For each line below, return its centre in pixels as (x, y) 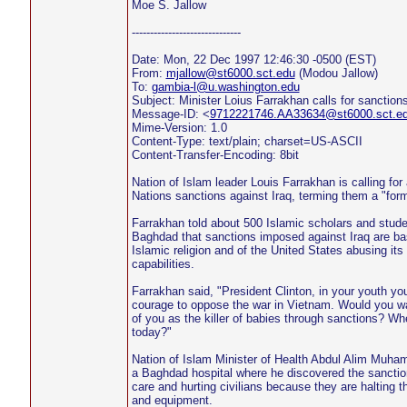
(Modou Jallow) (336, 73)
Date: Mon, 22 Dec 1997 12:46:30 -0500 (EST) (253, 60)
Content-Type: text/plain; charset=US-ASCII (247, 141)
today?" (151, 332)
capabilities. (163, 264)
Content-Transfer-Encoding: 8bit (215, 155)
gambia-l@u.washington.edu (225, 87)
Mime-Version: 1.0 (179, 128)
